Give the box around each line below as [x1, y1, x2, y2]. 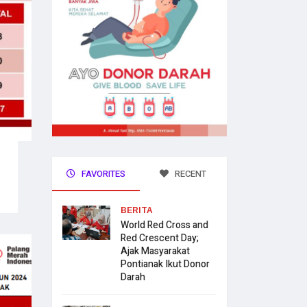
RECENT [173, 167, 207, 180]
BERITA [121, 205, 153, 215]
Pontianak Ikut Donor [121, 256, 210, 271]
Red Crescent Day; [121, 230, 199, 245]
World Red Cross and [121, 217, 208, 232]
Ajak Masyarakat [121, 243, 190, 258]
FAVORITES [79, 167, 125, 180]
